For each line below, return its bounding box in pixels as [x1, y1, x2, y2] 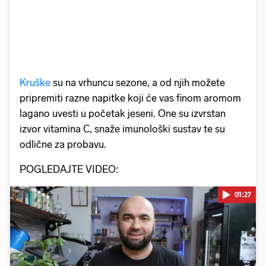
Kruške [20, 76, 53, 88]
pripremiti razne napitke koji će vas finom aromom [20, 91, 241, 104]
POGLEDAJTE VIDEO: [20, 163, 118, 175]
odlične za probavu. [20, 138, 106, 150]
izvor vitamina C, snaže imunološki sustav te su [20, 122, 225, 135]
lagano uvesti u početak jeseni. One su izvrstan [20, 107, 226, 119]
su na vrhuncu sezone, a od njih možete [53, 76, 225, 88]
